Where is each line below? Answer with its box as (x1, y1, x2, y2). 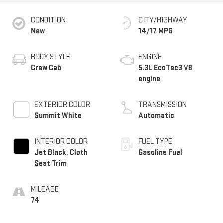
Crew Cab (30, 63, 61, 73)
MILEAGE (30, 184, 59, 194)
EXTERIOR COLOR (34, 100, 90, 110)
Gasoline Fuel (138, 147, 182, 157)
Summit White (34, 111, 82, 120)
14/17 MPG (138, 26, 173, 36)
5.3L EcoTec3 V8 (138, 63, 192, 73)
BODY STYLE (30, 52, 70, 62)
